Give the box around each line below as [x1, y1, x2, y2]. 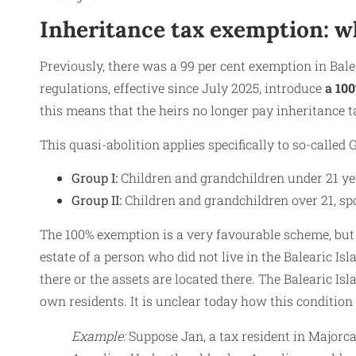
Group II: [72, 192, 122, 209]
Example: [72, 327, 126, 344]
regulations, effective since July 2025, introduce [40, 79, 322, 97]
